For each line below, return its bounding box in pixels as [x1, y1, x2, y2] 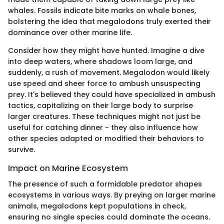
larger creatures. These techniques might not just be [8, 111, 200, 121]
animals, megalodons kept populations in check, [8, 200, 186, 211]
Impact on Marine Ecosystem [8, 162, 128, 174]
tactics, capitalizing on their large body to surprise [8, 100, 193, 110]
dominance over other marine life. [8, 27, 132, 37]
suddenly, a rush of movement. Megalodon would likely [8, 67, 209, 77]
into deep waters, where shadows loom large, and [8, 56, 192, 66]
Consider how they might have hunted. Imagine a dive [8, 45, 204, 55]
